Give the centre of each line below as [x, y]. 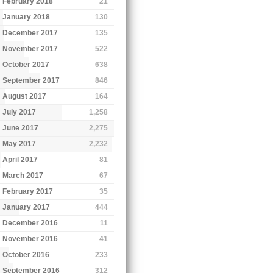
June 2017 [21, 128]
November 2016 [30, 239]
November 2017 [30, 48]
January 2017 [27, 207]
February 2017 [28, 191]
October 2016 [26, 254]
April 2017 [20, 159]
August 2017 [25, 96]
